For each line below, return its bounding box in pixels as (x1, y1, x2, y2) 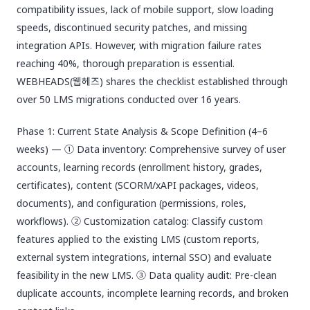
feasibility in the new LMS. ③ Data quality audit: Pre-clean (17, 268, 277, 282)
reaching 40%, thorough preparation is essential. (17, 57, 235, 70)
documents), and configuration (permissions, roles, (17, 197, 246, 210)
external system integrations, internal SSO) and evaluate (17, 250, 272, 264)
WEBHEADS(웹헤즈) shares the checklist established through (17, 75, 288, 88)
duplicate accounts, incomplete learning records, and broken (17, 286, 289, 300)
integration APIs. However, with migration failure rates (17, 39, 262, 52)
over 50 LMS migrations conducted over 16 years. (17, 93, 241, 106)
